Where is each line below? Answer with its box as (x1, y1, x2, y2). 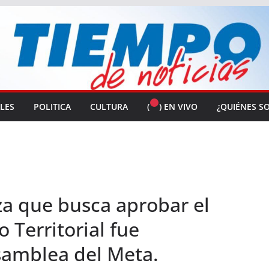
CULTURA (90, 100, 128, 112)
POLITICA (34, 100, 71, 112)
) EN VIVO (159, 100, 198, 112)
